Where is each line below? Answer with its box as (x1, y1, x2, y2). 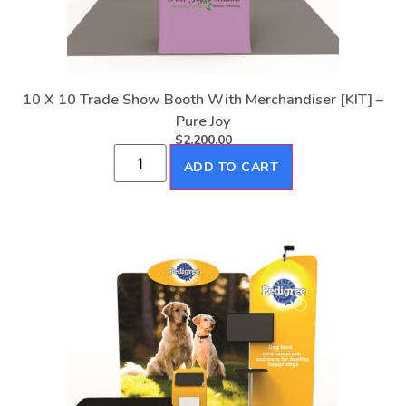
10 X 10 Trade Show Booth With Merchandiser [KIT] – (23, 89, 383, 110)
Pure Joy (176, 111, 230, 131)
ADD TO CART (183, 159, 279, 177)
